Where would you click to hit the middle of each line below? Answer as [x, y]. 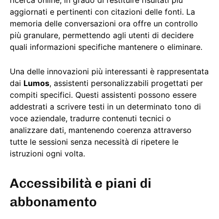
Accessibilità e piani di [81, 184]
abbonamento [53, 202]
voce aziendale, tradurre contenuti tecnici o [90, 119]
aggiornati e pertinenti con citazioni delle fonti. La [102, 12]
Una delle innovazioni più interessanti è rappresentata [109, 72]
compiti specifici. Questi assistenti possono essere [103, 95]
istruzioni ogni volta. [47, 154]
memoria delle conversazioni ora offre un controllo [104, 24]
